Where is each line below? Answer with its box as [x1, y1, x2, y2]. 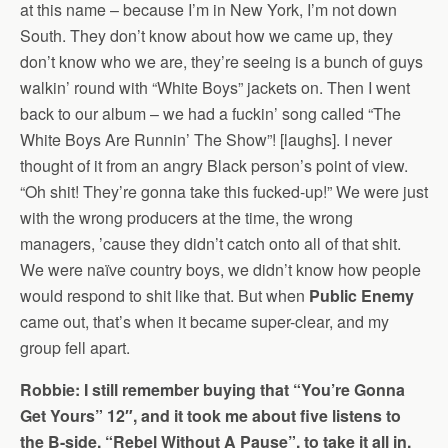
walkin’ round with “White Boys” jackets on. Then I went [20, 76, 410, 100]
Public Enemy [309, 284, 414, 308]
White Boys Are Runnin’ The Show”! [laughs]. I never [20, 128, 392, 152]
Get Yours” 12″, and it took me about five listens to [20, 404, 401, 428]
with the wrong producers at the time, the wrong [20, 206, 353, 230]
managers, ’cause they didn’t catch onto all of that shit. [20, 232, 401, 256]
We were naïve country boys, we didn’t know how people [20, 258, 421, 282]
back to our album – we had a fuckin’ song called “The [20, 102, 401, 126]
